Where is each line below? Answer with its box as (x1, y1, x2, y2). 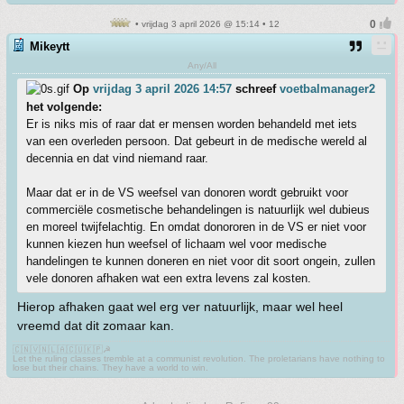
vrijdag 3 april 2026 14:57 (93, 81, 232, 96)
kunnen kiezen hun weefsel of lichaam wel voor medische (26, 236, 326, 251)
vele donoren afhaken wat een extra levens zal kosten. (26, 271, 311, 285)
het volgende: (26, 99, 102, 114)
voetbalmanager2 (280, 81, 375, 96)
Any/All (187, 60, 216, 70)
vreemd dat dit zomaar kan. (17, 317, 174, 333)
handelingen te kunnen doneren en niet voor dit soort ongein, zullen (26, 253, 375, 268)
